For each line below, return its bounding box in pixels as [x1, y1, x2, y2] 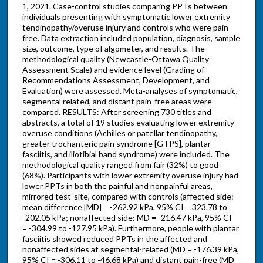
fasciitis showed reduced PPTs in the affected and [22, 234, 207, 244]
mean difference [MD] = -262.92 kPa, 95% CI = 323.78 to [22, 202, 227, 213]
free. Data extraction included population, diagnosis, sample [22, 33, 240, 43]
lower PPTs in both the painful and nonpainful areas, [22, 181, 213, 191]
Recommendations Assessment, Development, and [22, 75, 210, 86]
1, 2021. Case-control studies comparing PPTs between [22, 1, 227, 12]
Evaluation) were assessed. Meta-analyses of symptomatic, [22, 86, 238, 96]
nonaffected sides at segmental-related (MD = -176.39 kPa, [22, 244, 239, 255]
